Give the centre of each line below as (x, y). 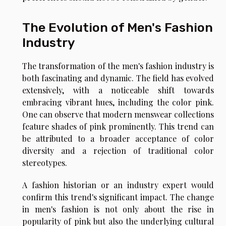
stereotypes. (45, 162)
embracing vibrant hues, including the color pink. (118, 102)
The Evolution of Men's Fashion (118, 27)
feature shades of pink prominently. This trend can (118, 126)
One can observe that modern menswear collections (118, 114)
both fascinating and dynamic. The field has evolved (118, 78)
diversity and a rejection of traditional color (118, 150)
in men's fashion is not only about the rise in (118, 209)
